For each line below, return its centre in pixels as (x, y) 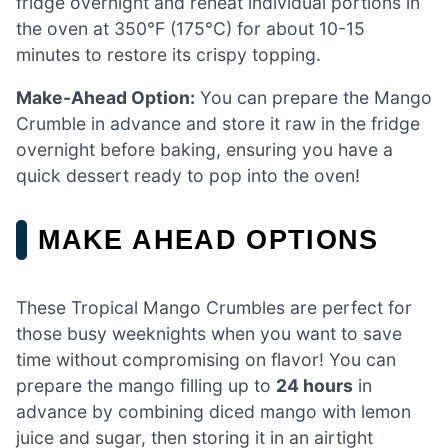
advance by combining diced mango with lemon (213, 412)
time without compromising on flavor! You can (206, 360)
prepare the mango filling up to (146, 386)
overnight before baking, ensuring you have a (204, 150)
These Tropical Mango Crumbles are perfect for (214, 308)
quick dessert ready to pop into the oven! (188, 176)
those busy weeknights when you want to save (209, 334)
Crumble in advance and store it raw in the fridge (218, 124)
